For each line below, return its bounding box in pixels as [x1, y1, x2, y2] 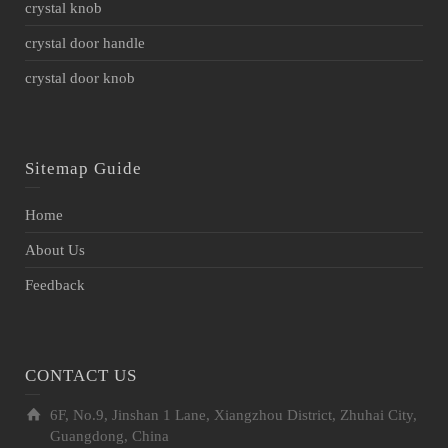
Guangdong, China [50, 427, 169, 444]
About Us [25, 241, 85, 258]
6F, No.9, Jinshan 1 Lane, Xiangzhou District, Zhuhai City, [50, 406, 417, 423]
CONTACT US [25, 365, 137, 385]
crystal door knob [25, 69, 135, 86]
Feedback [25, 276, 85, 293]
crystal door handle [25, 34, 145, 51]
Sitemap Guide [25, 158, 142, 178]
